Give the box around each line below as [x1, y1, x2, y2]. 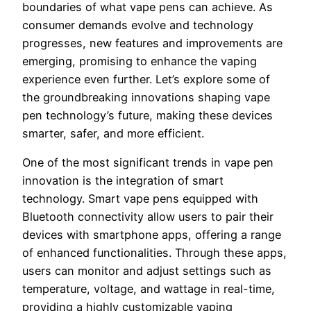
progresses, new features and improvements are [22, 35, 283, 50]
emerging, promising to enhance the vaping [22, 53, 257, 68]
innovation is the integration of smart [22, 173, 224, 187]
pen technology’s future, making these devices [22, 108, 273, 122]
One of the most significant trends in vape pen [22, 155, 274, 169]
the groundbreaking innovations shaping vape [22, 90, 270, 104]
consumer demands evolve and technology [22, 17, 253, 32]
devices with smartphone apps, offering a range [22, 227, 281, 242]
